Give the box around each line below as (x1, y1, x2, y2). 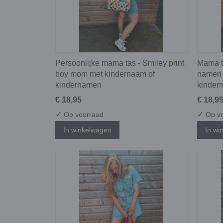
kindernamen (55, 80, 102, 89)
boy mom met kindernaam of (55, 69, 155, 78)
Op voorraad (62, 110, 104, 118)
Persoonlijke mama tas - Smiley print (55, 58, 184, 67)
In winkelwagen (63, 126, 111, 134)
